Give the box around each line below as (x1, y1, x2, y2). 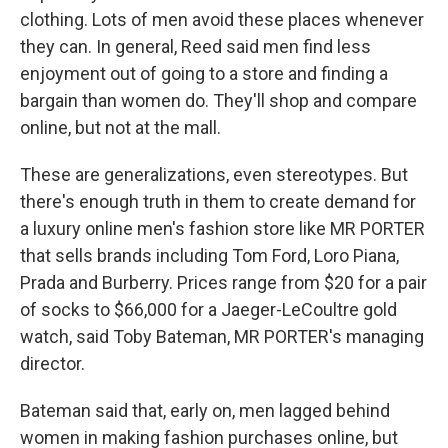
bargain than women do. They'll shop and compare (20, 90, 417, 111)
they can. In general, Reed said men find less (20, 36, 371, 57)
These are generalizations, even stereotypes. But (20, 164, 408, 185)
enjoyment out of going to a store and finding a (20, 63, 388, 84)
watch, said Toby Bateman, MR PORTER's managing (20, 326, 424, 347)
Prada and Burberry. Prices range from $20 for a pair (20, 272, 427, 293)
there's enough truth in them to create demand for (20, 191, 416, 212)
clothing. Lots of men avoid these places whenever (20, 9, 424, 30)
